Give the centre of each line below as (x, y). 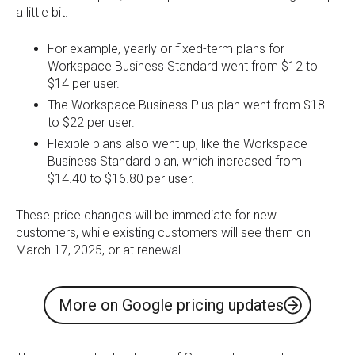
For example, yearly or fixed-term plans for (166, 48)
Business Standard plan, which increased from (175, 161)
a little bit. (42, 12)
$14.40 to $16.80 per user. (121, 178)
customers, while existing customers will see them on (163, 232)
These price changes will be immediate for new (146, 215)
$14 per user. (84, 83)
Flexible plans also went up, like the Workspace (177, 143)
